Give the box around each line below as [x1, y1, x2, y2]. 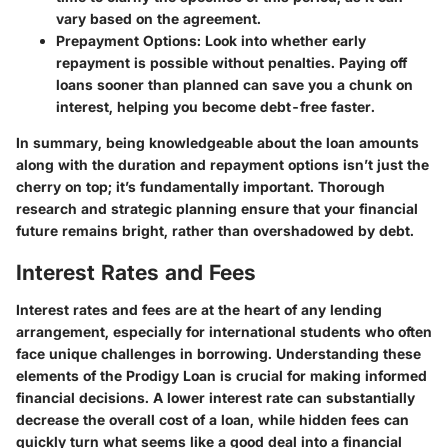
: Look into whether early [197, 31, 366, 49]
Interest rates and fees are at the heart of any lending [16, 301, 382, 319]
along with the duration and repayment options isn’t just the [16, 155, 429, 173]
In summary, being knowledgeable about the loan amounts [16, 133, 419, 151]
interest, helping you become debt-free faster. [56, 97, 375, 115]
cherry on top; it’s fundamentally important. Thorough [16, 177, 385, 195]
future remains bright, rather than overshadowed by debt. [16, 221, 414, 239]
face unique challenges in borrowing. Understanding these [16, 345, 421, 363]
